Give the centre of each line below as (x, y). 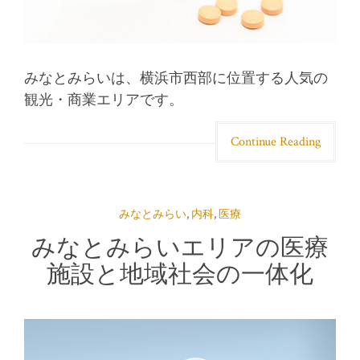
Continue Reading (276, 141)
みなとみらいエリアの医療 (180, 247)
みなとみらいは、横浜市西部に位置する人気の (176, 78)
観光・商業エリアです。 (104, 100)
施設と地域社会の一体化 (180, 273)
